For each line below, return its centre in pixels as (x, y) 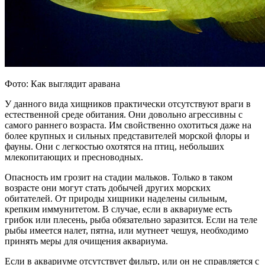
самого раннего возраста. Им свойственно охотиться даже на (128, 125)
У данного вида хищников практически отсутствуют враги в (128, 104)
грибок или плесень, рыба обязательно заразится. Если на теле (131, 220)
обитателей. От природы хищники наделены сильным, (116, 198)
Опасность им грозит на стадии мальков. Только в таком (119, 177)
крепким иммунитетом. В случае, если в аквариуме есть (118, 209)
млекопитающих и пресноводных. (74, 157)
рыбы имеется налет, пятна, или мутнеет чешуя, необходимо (127, 230)
